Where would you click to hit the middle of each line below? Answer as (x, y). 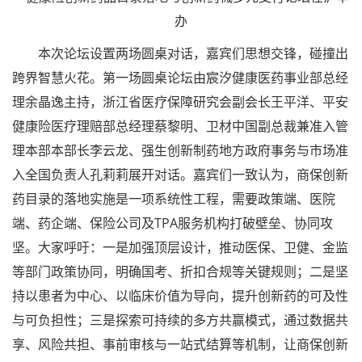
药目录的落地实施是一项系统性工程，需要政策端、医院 (174, 199)
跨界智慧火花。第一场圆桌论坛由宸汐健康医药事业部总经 (180, 78)
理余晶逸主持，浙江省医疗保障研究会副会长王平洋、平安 (180, 102)
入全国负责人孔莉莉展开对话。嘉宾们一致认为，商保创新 (180, 175)
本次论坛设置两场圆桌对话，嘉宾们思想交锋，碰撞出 (180, 54)
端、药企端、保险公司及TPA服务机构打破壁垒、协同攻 (173, 223)
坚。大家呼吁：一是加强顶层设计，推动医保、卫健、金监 (180, 248)
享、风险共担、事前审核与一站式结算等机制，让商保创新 (180, 345)
